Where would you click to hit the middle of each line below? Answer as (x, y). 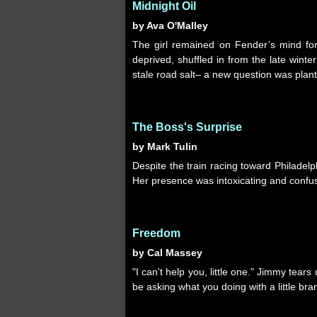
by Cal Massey (167, 253)
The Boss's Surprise (187, 127)
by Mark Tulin (165, 146)
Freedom (156, 233)
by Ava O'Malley (170, 25)
